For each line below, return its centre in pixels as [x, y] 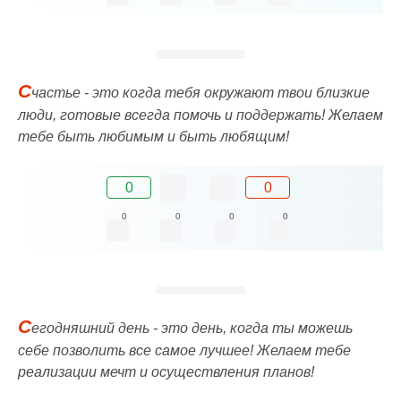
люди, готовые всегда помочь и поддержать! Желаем [200, 115]
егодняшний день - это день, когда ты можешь [192, 328]
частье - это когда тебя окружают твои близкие [200, 92]
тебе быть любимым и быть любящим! [154, 136]
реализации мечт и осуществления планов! [166, 371]
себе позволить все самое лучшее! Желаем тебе [184, 350]
